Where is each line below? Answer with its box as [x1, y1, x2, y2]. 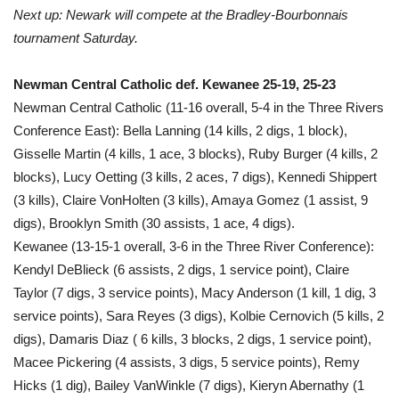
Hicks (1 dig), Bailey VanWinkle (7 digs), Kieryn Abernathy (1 [13, 377, 364, 393]
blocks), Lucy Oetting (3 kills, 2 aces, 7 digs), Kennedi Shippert [13, 168, 377, 184]
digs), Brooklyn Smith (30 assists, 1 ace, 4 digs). [13, 215, 295, 231]
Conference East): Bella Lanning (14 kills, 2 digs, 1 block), [13, 122, 347, 138]
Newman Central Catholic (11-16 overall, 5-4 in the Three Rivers [13, 99, 384, 115]
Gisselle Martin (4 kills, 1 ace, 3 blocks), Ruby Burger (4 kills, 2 [13, 145, 378, 161]
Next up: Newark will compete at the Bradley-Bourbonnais [13, 6, 348, 22]
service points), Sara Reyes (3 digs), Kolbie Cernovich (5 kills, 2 [13, 307, 384, 323]
